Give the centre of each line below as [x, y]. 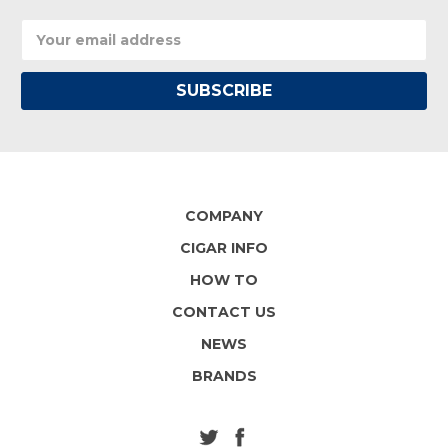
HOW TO [224, 279]
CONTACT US [224, 311]
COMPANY [224, 215]
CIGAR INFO [224, 247]
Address [50, 49]
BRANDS [224, 375]
